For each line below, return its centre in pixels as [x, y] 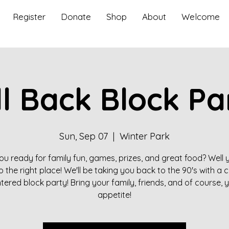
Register [29, 17]
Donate [76, 17]
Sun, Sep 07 [84, 136]
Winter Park [145, 136]
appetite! [114, 194]
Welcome [201, 17]
